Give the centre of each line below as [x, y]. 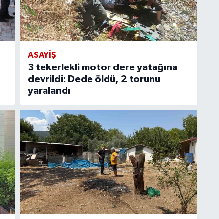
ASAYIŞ [42, 55]
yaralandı [49, 91]
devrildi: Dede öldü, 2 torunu [94, 79]
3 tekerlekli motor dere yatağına [102, 68]
